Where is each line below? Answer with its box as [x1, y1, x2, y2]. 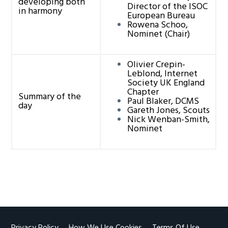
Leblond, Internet [127, 66, 197, 81]
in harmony [18, 4, 62, 19]
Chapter [127, 84, 159, 100]
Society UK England [127, 75, 205, 91]
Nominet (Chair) [127, 26, 190, 42]
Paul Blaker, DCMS [127, 94, 199, 109]
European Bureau [127, 8, 195, 23]
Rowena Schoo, [127, 17, 188, 33]
